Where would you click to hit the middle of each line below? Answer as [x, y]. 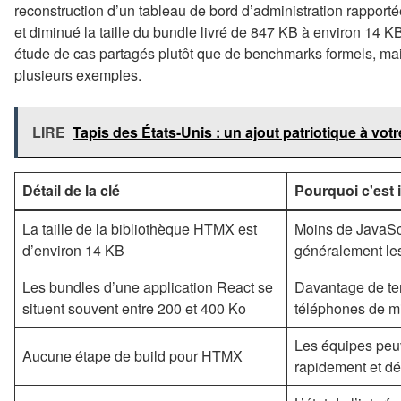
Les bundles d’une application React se [148, 286]
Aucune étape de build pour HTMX [132, 355]
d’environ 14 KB [73, 250]
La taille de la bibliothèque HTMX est [140, 228]
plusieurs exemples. [78, 74]
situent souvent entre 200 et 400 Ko [134, 308]
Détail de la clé [71, 190]
